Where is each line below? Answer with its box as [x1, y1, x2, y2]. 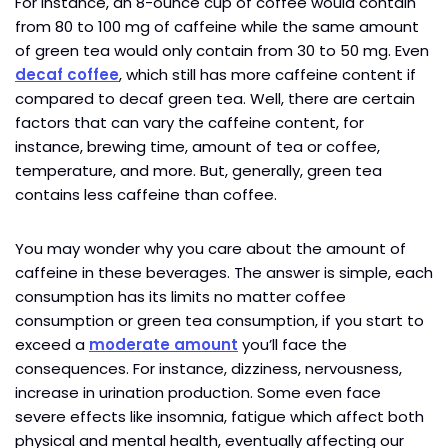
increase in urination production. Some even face [15, 381, 381, 403]
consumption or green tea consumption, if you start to [15, 309, 424, 331]
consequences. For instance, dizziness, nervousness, [15, 357, 402, 379]
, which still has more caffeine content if [119, 63, 416, 85]
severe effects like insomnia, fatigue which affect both [15, 405, 424, 427]
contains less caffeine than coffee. [15, 183, 281, 205]
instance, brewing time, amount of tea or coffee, [15, 135, 380, 157]
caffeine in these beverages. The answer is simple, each [15, 261, 433, 283]
